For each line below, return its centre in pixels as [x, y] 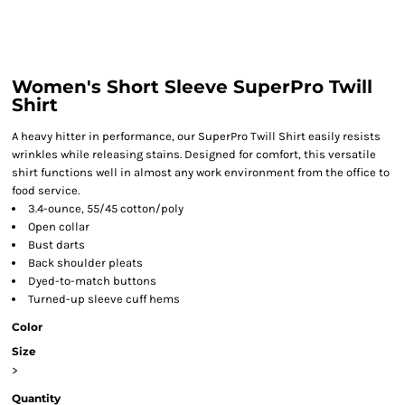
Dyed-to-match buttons [92, 281]
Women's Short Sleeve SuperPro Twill [192, 87]
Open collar [59, 226]
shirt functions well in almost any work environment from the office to [201, 172]
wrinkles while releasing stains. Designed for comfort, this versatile [194, 154]
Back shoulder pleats [85, 263]
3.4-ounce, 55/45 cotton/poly [106, 208]
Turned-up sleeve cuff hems [104, 299]
